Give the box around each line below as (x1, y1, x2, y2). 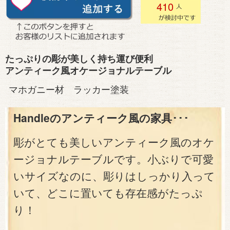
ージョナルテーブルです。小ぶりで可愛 (13, 152, 214, 166)
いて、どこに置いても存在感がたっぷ (13, 186, 203, 200)
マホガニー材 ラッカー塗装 (9, 82, 129, 95)
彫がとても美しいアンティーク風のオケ (13, 136, 215, 149)
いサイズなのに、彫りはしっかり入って (13, 169, 215, 183)
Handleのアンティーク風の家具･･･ (13, 110, 189, 126)
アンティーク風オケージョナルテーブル (5, 63, 171, 77)
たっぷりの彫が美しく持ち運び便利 (5, 51, 153, 65)
